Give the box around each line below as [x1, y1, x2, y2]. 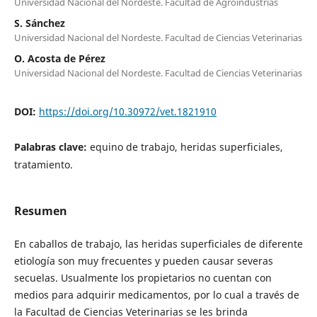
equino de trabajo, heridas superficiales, [89, 139, 283, 154]
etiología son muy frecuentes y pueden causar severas [13, 253, 273, 267]
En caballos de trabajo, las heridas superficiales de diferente [13, 236, 303, 250]
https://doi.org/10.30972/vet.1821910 [38, 104, 217, 118]
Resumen [13, 202, 67, 219]
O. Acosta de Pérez [13, 51, 105, 65]
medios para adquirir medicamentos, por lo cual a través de [13, 287, 299, 301]
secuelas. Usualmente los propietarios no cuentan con [13, 270, 272, 284]
